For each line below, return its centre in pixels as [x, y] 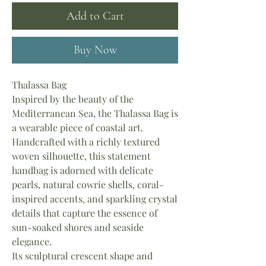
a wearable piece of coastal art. [77, 127]
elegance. [32, 241]
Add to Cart [95, 16]
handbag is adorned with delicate [83, 170]
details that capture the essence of [85, 213]
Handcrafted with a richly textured [86, 142]
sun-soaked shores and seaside [78, 227]
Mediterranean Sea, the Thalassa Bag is [95, 113]
